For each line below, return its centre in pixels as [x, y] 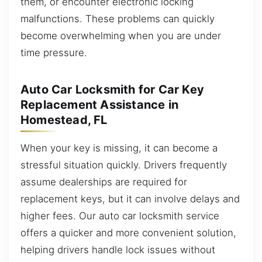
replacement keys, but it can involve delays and [130, 199]
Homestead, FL [64, 120]
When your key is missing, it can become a [119, 148]
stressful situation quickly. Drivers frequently [124, 165]
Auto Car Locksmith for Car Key [112, 89]
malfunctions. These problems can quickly [118, 18]
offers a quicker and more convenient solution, [128, 232]
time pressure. [54, 52]
